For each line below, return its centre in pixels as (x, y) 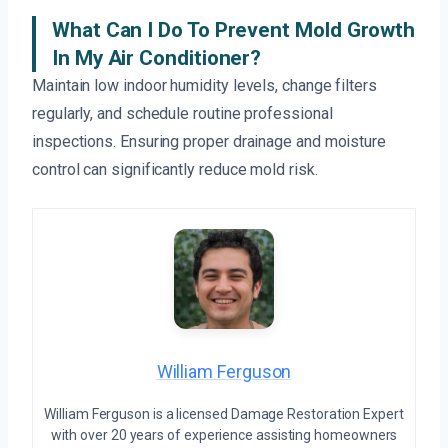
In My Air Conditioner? (157, 58)
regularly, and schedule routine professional (182, 114)
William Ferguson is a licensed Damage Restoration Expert (224, 414)
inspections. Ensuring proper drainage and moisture (209, 142)
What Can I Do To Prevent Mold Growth (234, 30)
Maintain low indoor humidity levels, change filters (204, 86)
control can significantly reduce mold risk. (175, 170)
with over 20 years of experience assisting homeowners (224, 435)
